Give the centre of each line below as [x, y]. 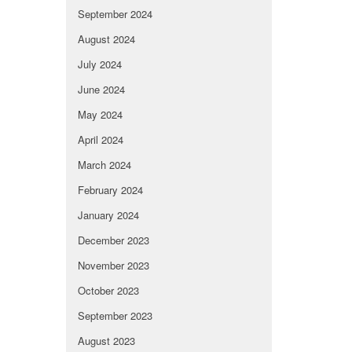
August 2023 [106, 341]
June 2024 [101, 90]
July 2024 [99, 64]
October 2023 [108, 291]
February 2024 [110, 190]
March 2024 [104, 165]
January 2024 [108, 215]
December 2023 [113, 240]
